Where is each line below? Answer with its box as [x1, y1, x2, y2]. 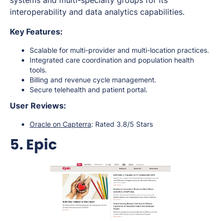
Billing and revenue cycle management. [30, 75, 156, 84]
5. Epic [10, 135, 57, 155]
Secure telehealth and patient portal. [30, 85, 147, 94]
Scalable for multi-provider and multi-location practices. [30, 46, 209, 55]
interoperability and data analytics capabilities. [10, 7, 184, 17]
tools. [30, 66, 47, 74]
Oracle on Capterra [30, 120, 91, 129]
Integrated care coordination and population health [30, 56, 194, 65]
